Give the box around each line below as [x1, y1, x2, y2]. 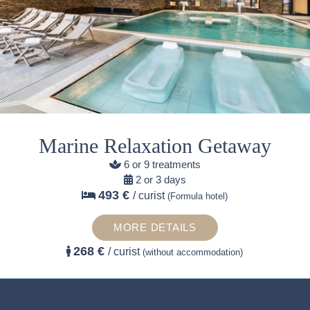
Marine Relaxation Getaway [38, 134, 271, 157]
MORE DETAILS [113, 221, 197, 234]
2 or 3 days [135, 173, 186, 185]
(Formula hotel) [167, 190, 228, 201]
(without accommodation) [143, 246, 244, 257]
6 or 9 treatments [123, 158, 201, 170]
